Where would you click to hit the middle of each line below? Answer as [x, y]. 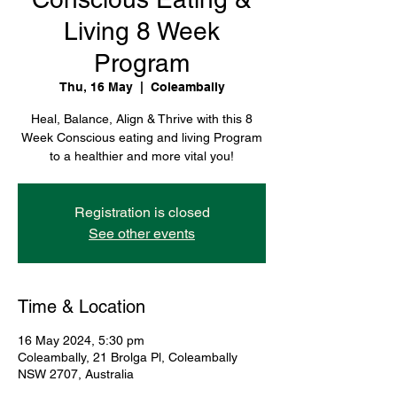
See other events [142, 233]
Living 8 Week [142, 31]
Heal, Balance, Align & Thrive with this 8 [142, 118]
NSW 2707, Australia [76, 374]
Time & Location [82, 306]
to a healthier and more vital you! [142, 156]
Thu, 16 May [96, 86]
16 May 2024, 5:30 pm [81, 340]
